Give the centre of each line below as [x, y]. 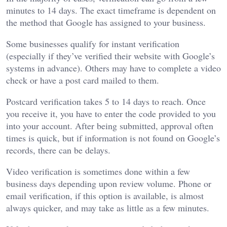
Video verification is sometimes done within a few [98, 172]
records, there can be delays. [58, 150]
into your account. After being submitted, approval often [110, 126]
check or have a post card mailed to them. [83, 80]
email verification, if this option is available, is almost [105, 196]
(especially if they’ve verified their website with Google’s [110, 56]
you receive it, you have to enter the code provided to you [111, 114]
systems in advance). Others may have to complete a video [113, 68]
